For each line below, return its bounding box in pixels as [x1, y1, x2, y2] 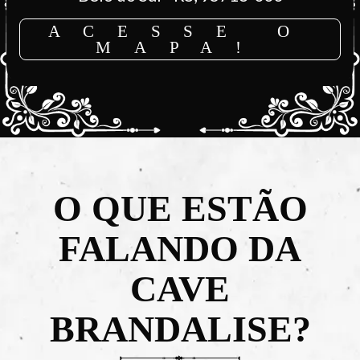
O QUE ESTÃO [52, 187, 308, 229]
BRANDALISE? [49, 308, 311, 350]
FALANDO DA [59, 227, 301, 269]
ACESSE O [47, 21, 313, 41]
